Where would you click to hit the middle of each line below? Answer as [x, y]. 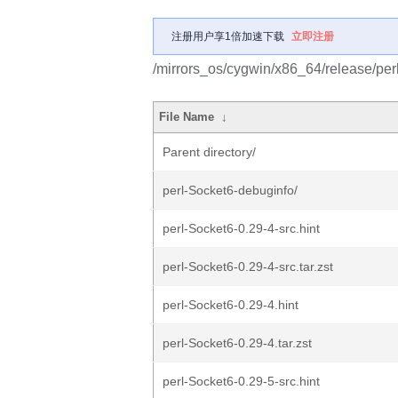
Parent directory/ [209, 152]
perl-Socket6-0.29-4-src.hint [241, 228]
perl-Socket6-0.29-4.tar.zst [237, 343]
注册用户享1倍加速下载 [228, 36]
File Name [187, 117]
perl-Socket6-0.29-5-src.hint [241, 381]
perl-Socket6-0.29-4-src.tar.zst [248, 267]
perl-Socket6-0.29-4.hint [231, 305]
